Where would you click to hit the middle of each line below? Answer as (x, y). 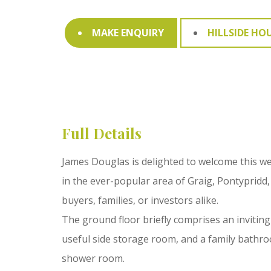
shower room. (93, 258)
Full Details (102, 133)
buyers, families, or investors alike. (140, 200)
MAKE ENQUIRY (128, 33)
